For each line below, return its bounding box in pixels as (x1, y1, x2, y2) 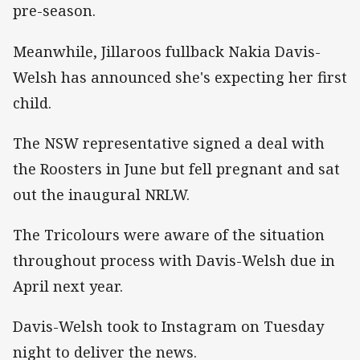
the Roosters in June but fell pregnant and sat (13, 158, 340, 178)
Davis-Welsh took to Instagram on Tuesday (13, 317, 324, 337)
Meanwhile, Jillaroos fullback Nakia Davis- (13, 41, 321, 61)
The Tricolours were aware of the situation (13, 225, 325, 245)
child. (13, 92, 51, 112)
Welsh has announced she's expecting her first (13, 67, 347, 87)
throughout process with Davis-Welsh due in (13, 251, 335, 271)
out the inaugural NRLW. (13, 184, 190, 204)
